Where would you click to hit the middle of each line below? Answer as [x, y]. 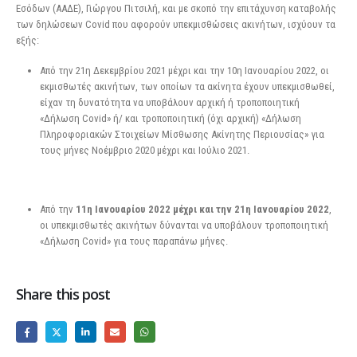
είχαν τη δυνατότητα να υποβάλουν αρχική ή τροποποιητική [169, 103]
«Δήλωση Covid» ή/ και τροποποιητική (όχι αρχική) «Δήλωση [170, 119]
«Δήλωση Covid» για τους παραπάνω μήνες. [133, 241]
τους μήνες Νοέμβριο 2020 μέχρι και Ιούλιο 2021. [144, 151]
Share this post [63, 294]
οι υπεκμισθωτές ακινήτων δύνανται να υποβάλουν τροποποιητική [184, 225]
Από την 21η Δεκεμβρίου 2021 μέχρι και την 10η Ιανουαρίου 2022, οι [184, 71]
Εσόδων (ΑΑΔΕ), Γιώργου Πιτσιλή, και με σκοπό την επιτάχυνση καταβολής [176, 8]
